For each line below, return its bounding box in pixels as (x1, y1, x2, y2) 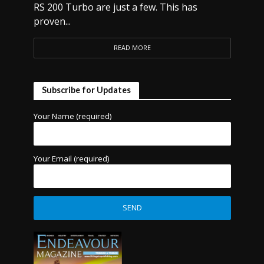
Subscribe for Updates (41, 85, 131, 95)
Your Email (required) (33, 153, 110, 164)
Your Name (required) (33, 111, 112, 121)
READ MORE (113, 44, 151, 52)
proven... (33, 15, 71, 28)
